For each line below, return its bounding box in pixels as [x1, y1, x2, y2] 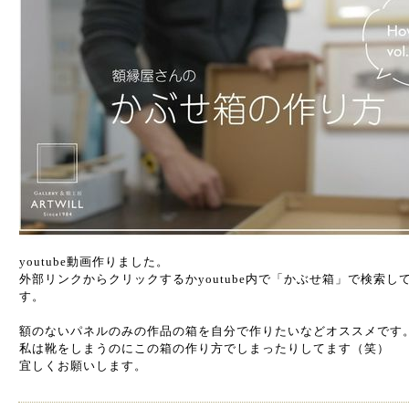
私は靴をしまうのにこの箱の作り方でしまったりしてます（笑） [19, 341, 390, 355]
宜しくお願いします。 [19, 359, 147, 372]
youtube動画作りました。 [19, 255, 169, 268]
